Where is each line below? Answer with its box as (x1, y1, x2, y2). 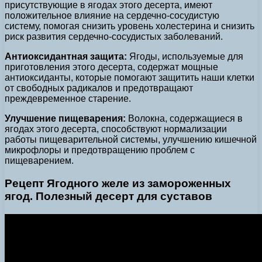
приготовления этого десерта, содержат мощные (5, 62, 218, 73)
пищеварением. (5, 156, 74, 166)
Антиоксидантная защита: (5, 51, 127, 62)
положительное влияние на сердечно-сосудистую (5, 11, 219, 21)
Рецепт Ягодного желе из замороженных (5, 177, 231, 189)
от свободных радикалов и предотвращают (5, 83, 193, 94)
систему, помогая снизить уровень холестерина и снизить (5, 21, 254, 32)
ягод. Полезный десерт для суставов (5, 189, 212, 202)
